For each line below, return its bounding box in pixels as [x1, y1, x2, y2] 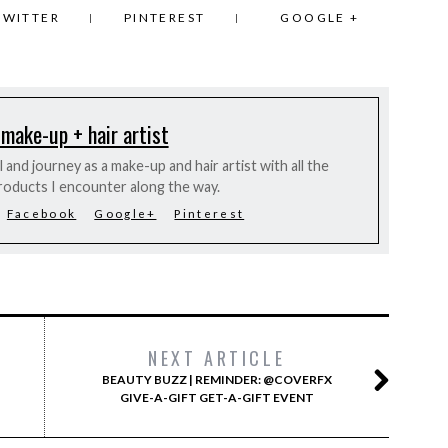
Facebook [6, 207, 77, 220]
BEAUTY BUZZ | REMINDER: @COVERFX [101, 372, 332, 387]
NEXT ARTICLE [147, 345, 286, 371]
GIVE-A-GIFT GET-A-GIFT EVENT [119, 390, 314, 405]
